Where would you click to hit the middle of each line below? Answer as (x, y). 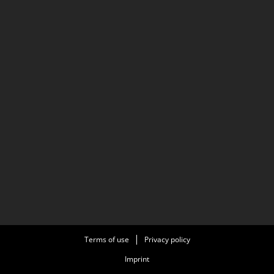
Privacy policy (167, 239)
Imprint (137, 259)
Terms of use (106, 239)
